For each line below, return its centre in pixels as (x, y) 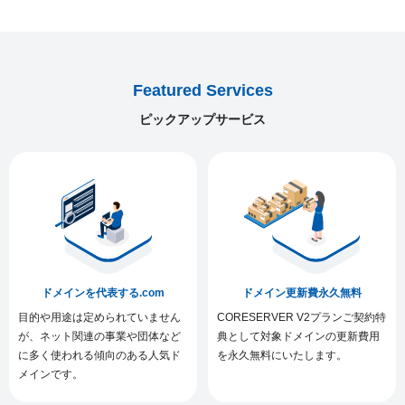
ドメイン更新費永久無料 (302, 292)
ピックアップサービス (202, 119)
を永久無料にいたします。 (283, 355)
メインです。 (50, 374)
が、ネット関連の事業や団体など (99, 336)
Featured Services (202, 90)
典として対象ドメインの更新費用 (299, 336)
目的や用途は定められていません (99, 317)
